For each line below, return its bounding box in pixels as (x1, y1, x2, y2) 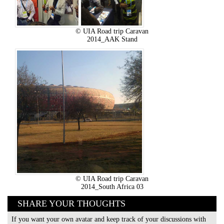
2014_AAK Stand (86, 35, 137, 43)
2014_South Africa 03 (80, 183, 143, 190)
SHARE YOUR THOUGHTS (17, 198, 125, 208)
